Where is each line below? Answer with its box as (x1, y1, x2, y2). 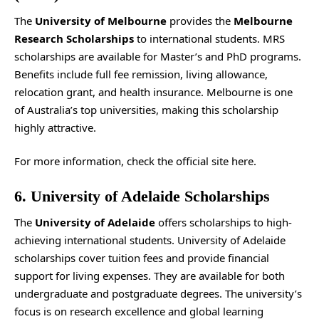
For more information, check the (14, 154, 176, 168)
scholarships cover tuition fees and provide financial (14, 251, 269, 265)
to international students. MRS (134, 31, 285, 46)
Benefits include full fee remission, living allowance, (14, 66, 268, 81)
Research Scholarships (14, 31, 134, 46)
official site (176, 154, 229, 168)
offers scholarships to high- (155, 215, 292, 229)
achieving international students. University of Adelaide (14, 233, 286, 247)
